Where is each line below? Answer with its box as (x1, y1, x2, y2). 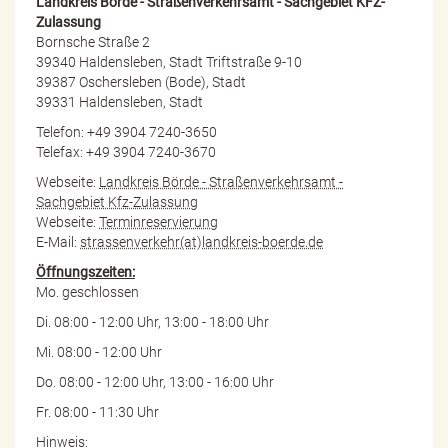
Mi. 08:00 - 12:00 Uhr (36, 343, 162, 360)
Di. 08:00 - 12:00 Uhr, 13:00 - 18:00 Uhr (36, 313, 269, 330)
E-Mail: (36, 233, 80, 250)
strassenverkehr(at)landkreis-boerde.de (80, 233, 323, 250)
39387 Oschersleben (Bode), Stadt (36, 73, 246, 90)
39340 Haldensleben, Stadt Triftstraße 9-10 (36, 53, 302, 70)
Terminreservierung (99, 213, 218, 230)
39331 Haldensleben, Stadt (36, 93, 203, 110)
